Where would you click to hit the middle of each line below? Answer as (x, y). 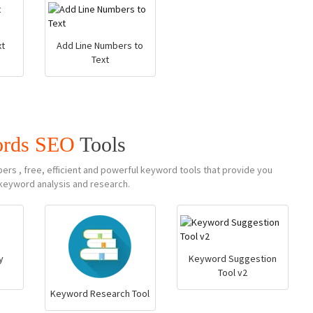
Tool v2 (233, 272)
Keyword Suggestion (233, 259)
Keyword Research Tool (100, 293)
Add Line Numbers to (100, 45)
